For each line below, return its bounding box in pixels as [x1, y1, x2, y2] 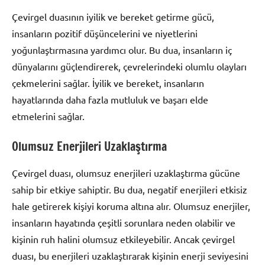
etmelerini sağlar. [12, 109, 85, 122]
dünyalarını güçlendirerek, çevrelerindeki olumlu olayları [12, 60, 247, 72]
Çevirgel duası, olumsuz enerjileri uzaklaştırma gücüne [12, 166, 240, 179]
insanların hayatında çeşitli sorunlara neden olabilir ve [12, 216, 235, 228]
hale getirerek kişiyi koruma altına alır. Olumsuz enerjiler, [12, 199, 250, 212]
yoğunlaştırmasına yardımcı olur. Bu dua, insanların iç [12, 43, 232, 56]
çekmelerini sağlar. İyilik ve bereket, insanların [12, 76, 204, 89]
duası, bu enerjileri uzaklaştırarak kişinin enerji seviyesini [12, 249, 248, 261]
